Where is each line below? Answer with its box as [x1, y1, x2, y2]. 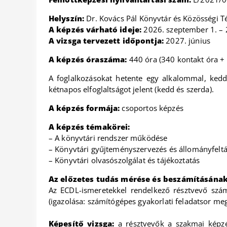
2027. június [166, 35, 211, 46]
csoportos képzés [122, 103, 183, 113]
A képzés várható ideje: [48, 24, 144, 34]
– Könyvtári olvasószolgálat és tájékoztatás [48, 155, 200, 165]
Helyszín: [48, 13, 85, 23]
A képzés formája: [48, 103, 122, 113]
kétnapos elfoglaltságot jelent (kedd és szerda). [48, 84, 214, 94]
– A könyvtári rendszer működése [48, 133, 168, 143]
